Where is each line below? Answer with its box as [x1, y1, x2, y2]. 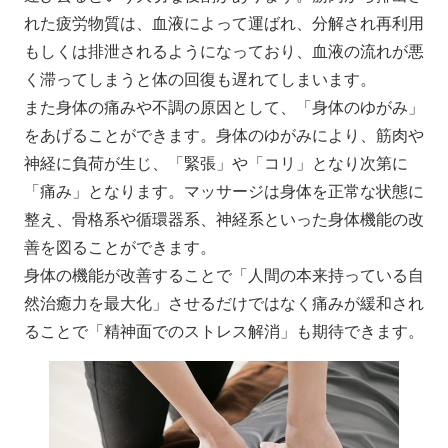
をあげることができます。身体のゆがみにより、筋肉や [23, 127, 424, 145]
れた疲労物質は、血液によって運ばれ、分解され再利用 [23, 15, 424, 33]
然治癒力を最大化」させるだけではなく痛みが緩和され [23, 295, 424, 313]
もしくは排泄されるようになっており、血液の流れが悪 [23, 43, 424, 61]
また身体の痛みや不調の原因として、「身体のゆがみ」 [23, 99, 424, 117]
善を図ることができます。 [23, 239, 216, 257]
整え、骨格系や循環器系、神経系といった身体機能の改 [23, 211, 424, 229]
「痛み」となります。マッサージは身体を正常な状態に [23, 183, 424, 201]
